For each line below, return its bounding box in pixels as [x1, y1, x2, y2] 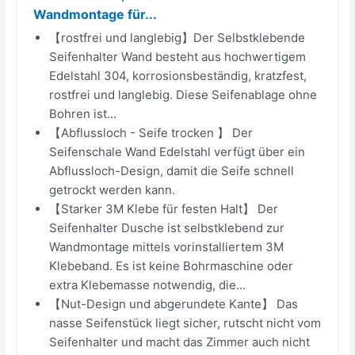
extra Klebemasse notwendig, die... [49, 277, 246, 292]
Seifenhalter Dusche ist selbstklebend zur [49, 219, 285, 235]
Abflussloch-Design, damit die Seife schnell [49, 162, 295, 178]
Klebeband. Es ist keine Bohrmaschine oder [49, 258, 294, 273]
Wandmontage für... [33, 6, 158, 22]
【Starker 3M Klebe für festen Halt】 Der [49, 200, 279, 216]
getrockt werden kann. [49, 181, 176, 197]
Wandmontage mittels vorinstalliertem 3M [49, 239, 284, 254]
